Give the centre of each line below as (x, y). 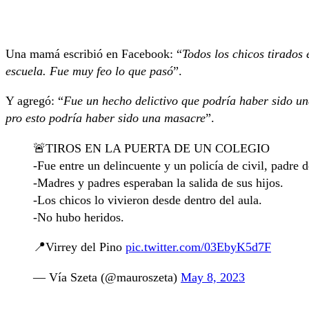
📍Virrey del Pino (79, 247)
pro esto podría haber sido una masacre (106, 118)
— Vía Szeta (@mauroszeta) (107, 277)
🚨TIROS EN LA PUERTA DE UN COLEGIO (151, 148)
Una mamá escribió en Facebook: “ (94, 53)
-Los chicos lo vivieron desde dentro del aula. (148, 200)
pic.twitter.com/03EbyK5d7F (198, 247)
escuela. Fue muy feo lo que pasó (89, 71)
